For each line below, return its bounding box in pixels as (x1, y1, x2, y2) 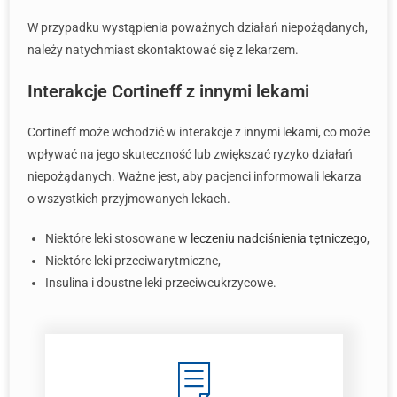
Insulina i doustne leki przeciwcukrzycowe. (45, 276, 276, 290)
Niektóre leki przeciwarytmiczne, (45, 253, 221, 268)
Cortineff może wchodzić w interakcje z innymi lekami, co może (27, 125, 370, 139)
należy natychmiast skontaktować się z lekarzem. (27, 43, 299, 57)
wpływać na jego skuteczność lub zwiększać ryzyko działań (27, 147, 353, 161)
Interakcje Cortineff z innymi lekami (27, 81, 309, 102)
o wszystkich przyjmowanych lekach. (27, 191, 230, 206)
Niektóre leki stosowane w (45, 231, 191, 245)
